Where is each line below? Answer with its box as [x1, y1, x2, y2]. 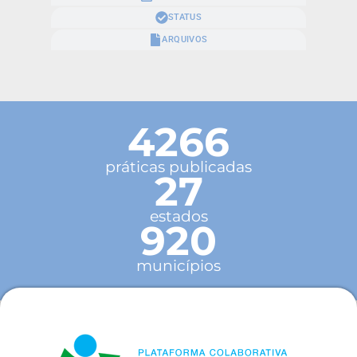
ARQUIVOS [162, 33, 208, 45]
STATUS [167, 11, 202, 22]
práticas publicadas [105, 156, 252, 176]
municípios [136, 255, 221, 275]
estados [149, 206, 208, 226]
